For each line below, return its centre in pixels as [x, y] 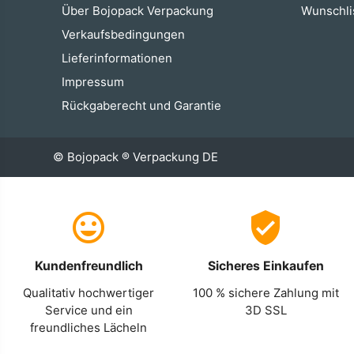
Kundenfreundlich [88, 266]
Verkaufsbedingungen [124, 34]
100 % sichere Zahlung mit [265, 293]
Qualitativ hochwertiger [88, 293]
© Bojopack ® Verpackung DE [136, 157]
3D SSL [265, 310]
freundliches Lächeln [88, 328]
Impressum [93, 82]
